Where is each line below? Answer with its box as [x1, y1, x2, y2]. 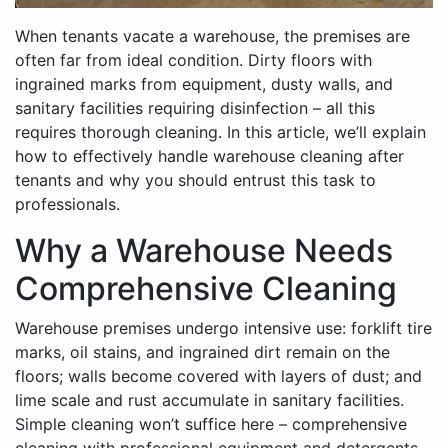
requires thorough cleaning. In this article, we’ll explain [15, 122, 426, 143]
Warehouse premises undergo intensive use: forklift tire [15, 318, 432, 339]
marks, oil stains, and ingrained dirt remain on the [15, 342, 390, 363]
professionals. [15, 194, 120, 215]
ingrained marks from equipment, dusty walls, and [15, 74, 393, 95]
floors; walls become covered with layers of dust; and [15, 366, 422, 387]
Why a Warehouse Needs [15, 231, 393, 271]
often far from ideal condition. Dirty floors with [15, 50, 372, 71]
